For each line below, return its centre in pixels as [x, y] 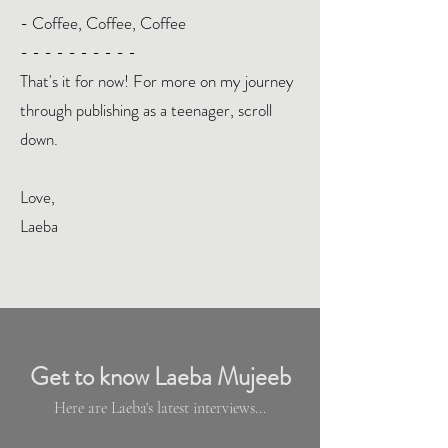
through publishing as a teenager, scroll [146, 110]
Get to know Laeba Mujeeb [160, 377]
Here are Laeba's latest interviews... [160, 408]
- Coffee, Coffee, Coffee [103, 23]
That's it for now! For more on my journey [157, 81]
